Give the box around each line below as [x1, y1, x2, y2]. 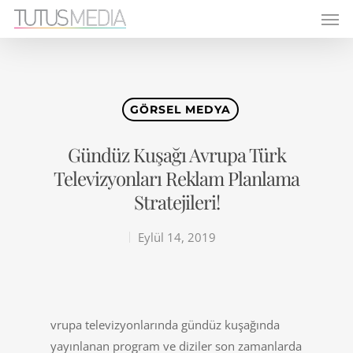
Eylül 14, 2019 [138, 229, 216, 245]
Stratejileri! [133, 189, 220, 214]
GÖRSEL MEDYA [129, 102, 231, 117]
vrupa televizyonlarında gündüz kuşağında [50, 317, 280, 333]
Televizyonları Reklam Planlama [54, 165, 299, 191]
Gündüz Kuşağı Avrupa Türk [67, 142, 286, 167]
